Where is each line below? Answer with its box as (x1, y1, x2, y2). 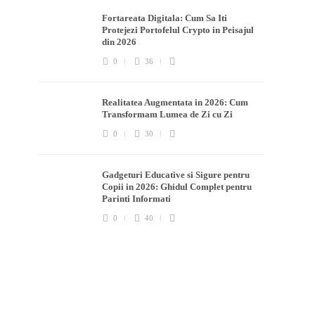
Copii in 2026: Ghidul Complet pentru (102, 181, 252, 193)
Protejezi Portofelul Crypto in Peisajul (102, 25, 255, 36)
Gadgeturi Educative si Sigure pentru (102, 169, 250, 181)
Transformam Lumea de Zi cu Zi (102, 109, 236, 120)
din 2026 (102, 37, 139, 48)
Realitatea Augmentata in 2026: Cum (102, 97, 249, 108)
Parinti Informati (102, 193, 174, 205)
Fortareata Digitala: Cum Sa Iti (102, 13, 228, 24)
